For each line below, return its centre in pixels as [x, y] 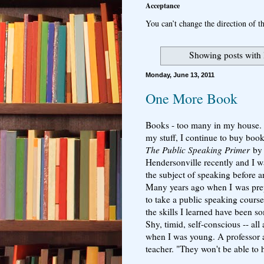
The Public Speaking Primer [198, 149]
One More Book [192, 98]
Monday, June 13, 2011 [180, 75]
